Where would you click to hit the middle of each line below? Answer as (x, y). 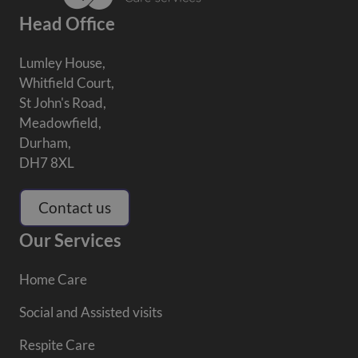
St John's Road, (63, 103)
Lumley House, (62, 63)
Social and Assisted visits (91, 312)
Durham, (45, 143)
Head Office (67, 24)
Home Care (53, 280)
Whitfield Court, (67, 83)
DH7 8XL (47, 163)
